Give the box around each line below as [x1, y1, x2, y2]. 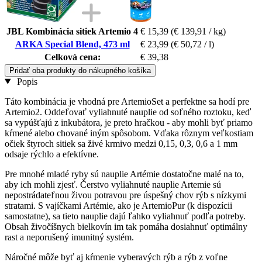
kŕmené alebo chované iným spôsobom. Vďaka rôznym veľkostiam [5, 127, 253, 138]
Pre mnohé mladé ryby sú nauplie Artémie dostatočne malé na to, [5, 168, 244, 179]
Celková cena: [44, 51, 101, 62]
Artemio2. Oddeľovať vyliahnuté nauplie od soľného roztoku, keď [5, 106, 251, 117]
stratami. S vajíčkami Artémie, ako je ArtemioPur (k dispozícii [5, 200, 232, 211]
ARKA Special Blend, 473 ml [15, 39, 130, 49]
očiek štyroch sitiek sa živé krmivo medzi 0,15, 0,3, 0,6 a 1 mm [5, 138, 237, 149]
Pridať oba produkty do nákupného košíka [9, 65, 151, 75]
